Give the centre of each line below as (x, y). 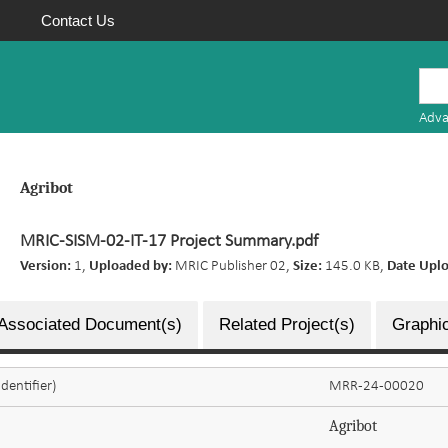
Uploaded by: (132, 266)
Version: (47, 266)
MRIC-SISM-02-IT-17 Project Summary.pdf (169, 241)
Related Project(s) (287, 324)
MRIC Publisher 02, (234, 266)
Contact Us (77, 20)
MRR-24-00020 (377, 386)
